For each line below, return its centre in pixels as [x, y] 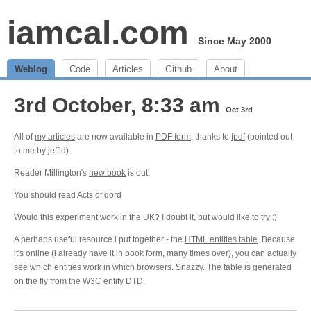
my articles [55, 137]
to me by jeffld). [42, 151]
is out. [138, 173]
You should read [45, 195]
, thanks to [211, 137]
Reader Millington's [51, 173]
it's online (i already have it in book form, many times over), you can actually [155, 253]
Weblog [31, 69]
